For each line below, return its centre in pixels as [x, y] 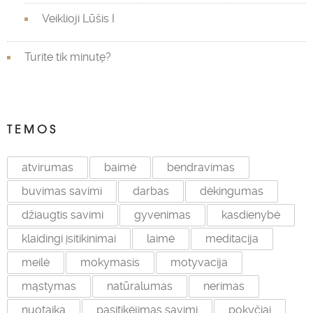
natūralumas [140, 286]
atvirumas [48, 168]
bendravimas [201, 168]
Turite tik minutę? [68, 57]
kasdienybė [251, 215]
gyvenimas [162, 215]
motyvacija [199, 263]
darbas [151, 191]
